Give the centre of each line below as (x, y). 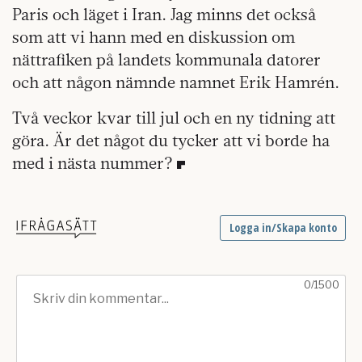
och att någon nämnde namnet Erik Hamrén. (178, 82)
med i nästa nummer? (93, 163)
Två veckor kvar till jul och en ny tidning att (174, 118)
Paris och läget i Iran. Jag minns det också (164, 14)
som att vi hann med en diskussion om (154, 37)
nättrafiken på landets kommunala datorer (166, 59)
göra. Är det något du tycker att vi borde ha (171, 140)
